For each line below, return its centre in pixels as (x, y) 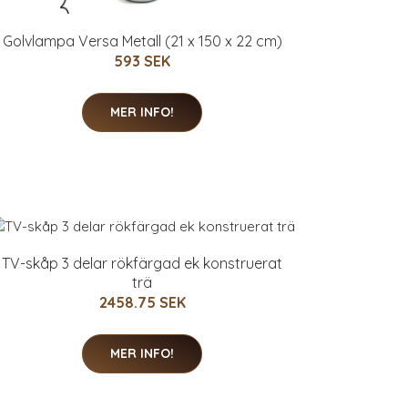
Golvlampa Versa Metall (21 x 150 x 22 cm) (142, 41)
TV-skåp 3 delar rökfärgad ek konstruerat (142, 264)
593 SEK (142, 61)
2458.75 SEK (142, 303)
